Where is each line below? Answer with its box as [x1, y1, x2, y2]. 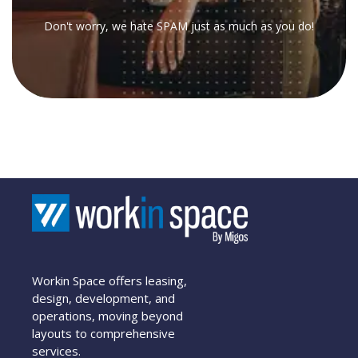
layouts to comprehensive [32, 325, 176, 342]
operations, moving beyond [32, 308, 184, 324]
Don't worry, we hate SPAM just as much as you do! [44, 18, 314, 34]
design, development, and [32, 290, 176, 307]
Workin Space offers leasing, [32, 272, 188, 289]
